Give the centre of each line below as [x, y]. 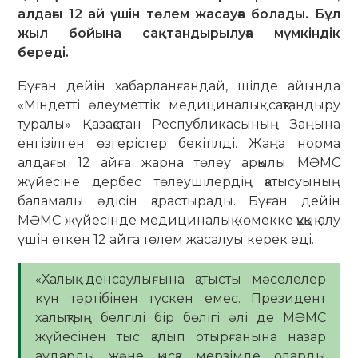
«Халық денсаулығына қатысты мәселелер [181, 280]
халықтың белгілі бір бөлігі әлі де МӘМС [181, 318]
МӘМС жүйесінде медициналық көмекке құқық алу [179, 220]
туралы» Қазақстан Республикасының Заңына [179, 124]
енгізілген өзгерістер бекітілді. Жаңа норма [179, 143]
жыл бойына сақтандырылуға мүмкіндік [179, 34]
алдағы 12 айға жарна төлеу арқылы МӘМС [179, 162]
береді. [44, 53]
